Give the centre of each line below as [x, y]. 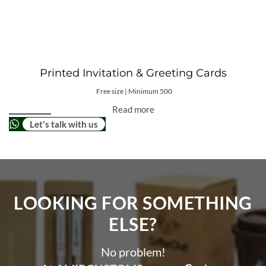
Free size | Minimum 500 [134, 91]
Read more [133, 109]
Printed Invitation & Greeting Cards [133, 73]
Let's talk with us [64, 124]
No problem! [133, 252]
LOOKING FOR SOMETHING [133, 203]
